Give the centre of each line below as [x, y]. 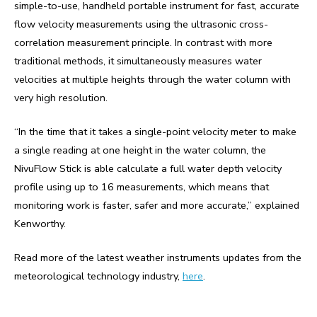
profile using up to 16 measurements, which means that [142, 187]
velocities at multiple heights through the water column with [152, 79]
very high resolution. [61, 97]
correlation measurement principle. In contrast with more [143, 42]
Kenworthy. [40, 224]
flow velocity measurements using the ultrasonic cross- [141, 24]
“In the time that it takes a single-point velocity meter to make [155, 132]
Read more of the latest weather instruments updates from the [158, 258]
